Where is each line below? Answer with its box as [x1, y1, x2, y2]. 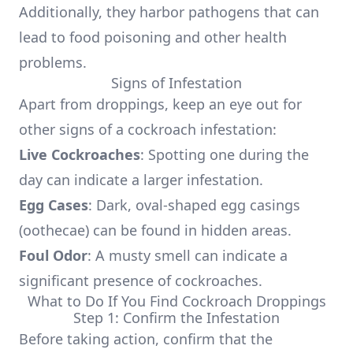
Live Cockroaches [19, 145, 140, 164]
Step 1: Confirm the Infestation [73, 308, 280, 327]
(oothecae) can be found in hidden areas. [19, 221, 292, 240]
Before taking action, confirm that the [19, 329, 273, 348]
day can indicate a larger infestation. [19, 170, 263, 189]
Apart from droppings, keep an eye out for [19, 95, 302, 113]
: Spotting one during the [140, 145, 309, 164]
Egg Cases [19, 195, 88, 214]
